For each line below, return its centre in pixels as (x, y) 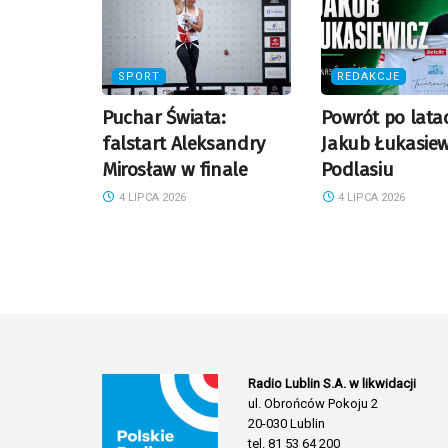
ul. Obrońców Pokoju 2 (313, 404)
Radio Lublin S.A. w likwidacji (332, 384)
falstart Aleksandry (183, 144)
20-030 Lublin (287, 424)
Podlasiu (357, 170)
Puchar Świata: (164, 118)
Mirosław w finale (175, 170)
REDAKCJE (369, 77)
